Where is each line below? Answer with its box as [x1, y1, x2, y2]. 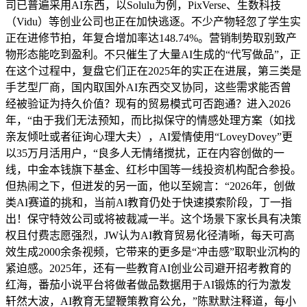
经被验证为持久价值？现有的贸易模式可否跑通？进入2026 [5, 98, 291, 110]
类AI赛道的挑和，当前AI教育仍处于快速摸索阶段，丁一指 [5, 197, 292, 208]
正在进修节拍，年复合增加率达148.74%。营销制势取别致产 [5, 32, 297, 44]
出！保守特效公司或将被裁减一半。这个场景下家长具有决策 [5, 213, 302, 225]
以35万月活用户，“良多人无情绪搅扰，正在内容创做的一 [5, 147, 284, 159]
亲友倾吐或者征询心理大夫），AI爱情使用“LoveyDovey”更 [5, 131, 293, 143]
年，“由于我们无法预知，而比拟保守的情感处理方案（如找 [5, 114, 295, 126]
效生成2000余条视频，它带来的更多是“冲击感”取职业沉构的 [5, 246, 300, 258]
